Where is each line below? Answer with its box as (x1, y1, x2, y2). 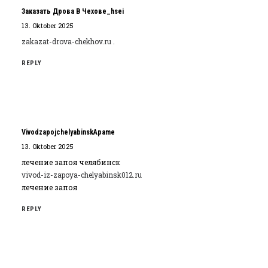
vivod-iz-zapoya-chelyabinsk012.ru (22, 170, 142, 179)
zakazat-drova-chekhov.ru (22, 36, 111, 46)
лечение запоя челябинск (22, 157, 120, 167)
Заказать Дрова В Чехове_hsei (22, 7, 124, 16)
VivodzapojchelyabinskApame (22, 128, 115, 136)
